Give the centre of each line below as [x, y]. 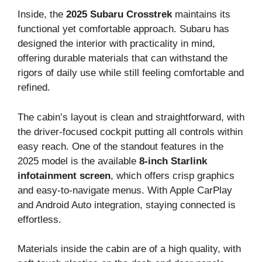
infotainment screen [64, 175]
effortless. [39, 219]
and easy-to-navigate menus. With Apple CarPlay [125, 190]
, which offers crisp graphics [173, 175]
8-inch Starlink [173, 161]
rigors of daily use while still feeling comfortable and [131, 73]
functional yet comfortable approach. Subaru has [123, 29]
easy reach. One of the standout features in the [120, 146]
